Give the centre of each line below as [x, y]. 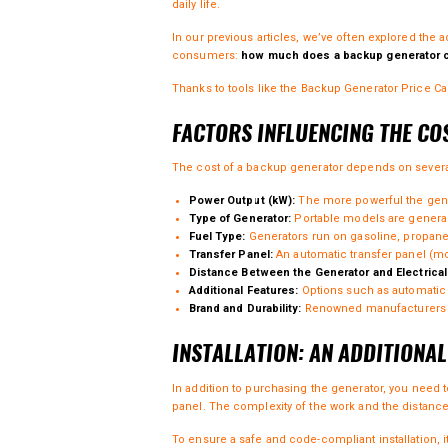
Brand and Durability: [245, 309]
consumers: [207, 55]
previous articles [251, 37]
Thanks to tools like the [236, 88]
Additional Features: [243, 291]
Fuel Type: [217, 237]
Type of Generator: [240, 219]
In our [189, 37]
